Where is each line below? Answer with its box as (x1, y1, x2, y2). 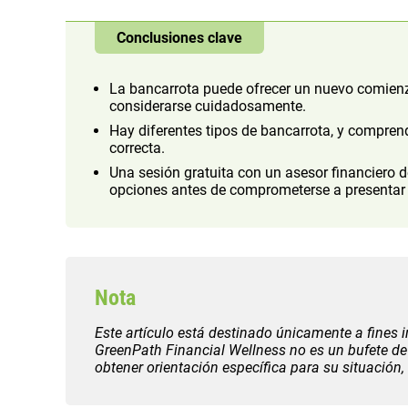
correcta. (109, 139, 165, 158)
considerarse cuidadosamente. (109, 97, 306, 116)
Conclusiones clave (117, 29, 242, 47)
